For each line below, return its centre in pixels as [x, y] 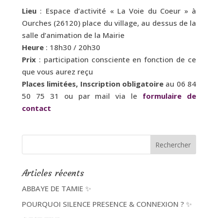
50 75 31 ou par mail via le [82, 96]
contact [36, 108]
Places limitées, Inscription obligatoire [92, 83]
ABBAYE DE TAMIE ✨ [56, 188]
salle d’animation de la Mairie [73, 35]
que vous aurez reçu [57, 71]
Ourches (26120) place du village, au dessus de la [109, 23]
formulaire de [170, 96]
